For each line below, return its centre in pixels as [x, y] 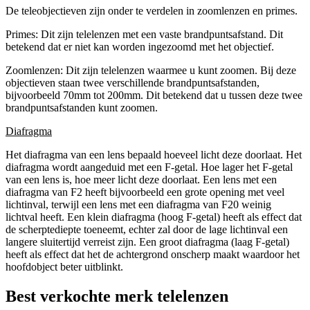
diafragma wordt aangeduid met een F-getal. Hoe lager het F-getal [149, 167]
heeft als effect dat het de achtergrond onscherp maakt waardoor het [153, 255]
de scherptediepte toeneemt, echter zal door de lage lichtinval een [147, 230]
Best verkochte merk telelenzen [117, 296]
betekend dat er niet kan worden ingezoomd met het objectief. [140, 47]
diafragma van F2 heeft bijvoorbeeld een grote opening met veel [145, 192]
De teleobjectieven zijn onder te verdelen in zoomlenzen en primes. [152, 11]
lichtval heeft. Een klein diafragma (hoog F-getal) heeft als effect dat [154, 217]
